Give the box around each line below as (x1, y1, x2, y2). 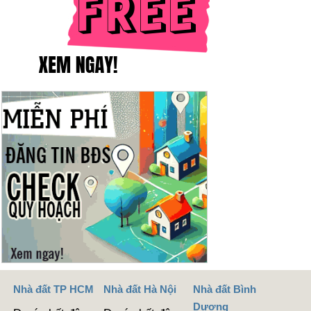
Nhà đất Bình (193, 283, 257, 295)
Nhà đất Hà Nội (103, 283, 176, 295)
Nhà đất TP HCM (13, 283, 94, 295)
